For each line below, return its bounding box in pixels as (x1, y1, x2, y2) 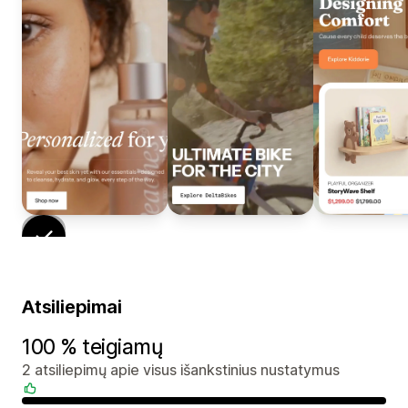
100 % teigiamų (22, 334, 164, 361)
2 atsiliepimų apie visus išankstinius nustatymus (22, 361, 340, 380)
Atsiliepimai (22, 296, 122, 319)
